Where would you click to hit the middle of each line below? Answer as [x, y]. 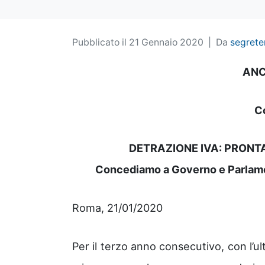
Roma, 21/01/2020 [117, 208]
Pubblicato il [101, 42]
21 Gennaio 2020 [166, 42]
